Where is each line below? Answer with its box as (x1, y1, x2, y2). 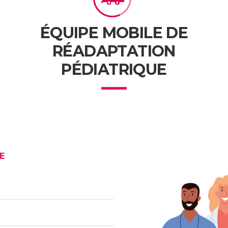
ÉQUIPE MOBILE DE (40, 23, 188, 42)
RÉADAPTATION (52, 41, 176, 61)
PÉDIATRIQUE (61, 60, 167, 79)
